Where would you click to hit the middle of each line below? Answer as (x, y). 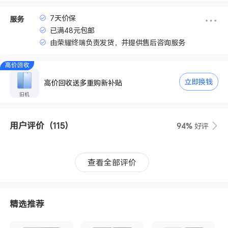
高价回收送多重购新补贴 (83, 83)
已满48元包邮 (73, 31)
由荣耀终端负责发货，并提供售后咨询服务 (118, 43)
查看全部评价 (112, 162)
